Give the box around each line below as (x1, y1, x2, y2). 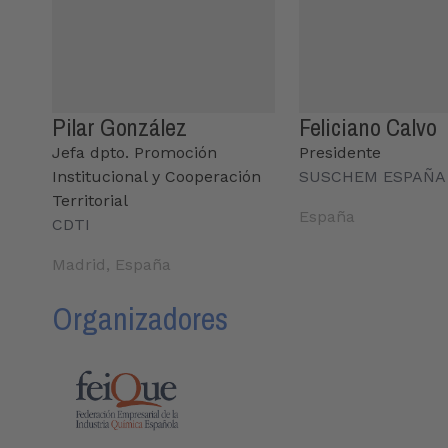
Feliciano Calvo (298, 110, 437, 143)
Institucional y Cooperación (52, 166, 261, 186)
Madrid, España (52, 254, 171, 274)
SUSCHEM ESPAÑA (298, 166, 446, 186)
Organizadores (52, 296, 228, 340)
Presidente (298, 142, 381, 162)
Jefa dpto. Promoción (52, 142, 217, 162)
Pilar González (52, 110, 187, 143)
